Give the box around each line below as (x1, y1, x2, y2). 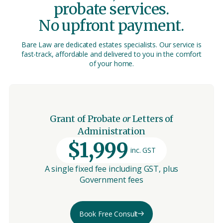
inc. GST (130, 145, 156, 155)
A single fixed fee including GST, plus (44, 163, 179, 174)
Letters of (132, 112, 174, 124)
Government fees (80, 174, 143, 185)
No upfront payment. (39, 15, 184, 35)
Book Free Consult (79, 209, 138, 219)
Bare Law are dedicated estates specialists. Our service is (21, 39, 202, 49)
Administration (78, 125, 145, 137)
